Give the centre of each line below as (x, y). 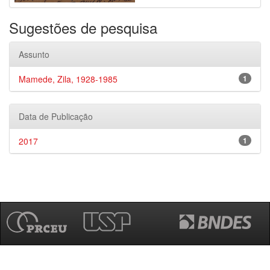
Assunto (34, 54)
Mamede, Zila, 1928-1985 (68, 79)
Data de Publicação (56, 116)
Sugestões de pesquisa (83, 27)
